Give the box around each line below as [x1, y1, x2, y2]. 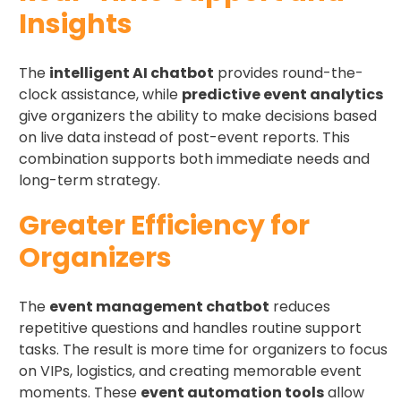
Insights [19, 5, 132, 44]
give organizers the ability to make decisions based [19, 106, 377, 127]
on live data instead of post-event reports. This [19, 127, 350, 149]
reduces [269, 296, 330, 318]
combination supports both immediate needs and [19, 149, 370, 170]
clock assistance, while [19, 84, 182, 106]
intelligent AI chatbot [49, 63, 214, 84]
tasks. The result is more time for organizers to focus [19, 339, 388, 361]
